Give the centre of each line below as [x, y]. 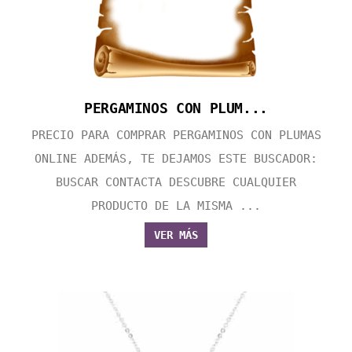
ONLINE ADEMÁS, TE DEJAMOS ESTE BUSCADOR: [176, 159]
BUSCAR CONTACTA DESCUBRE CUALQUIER [176, 183]
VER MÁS [176, 235]
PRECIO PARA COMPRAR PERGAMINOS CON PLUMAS [176, 136]
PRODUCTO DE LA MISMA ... [176, 206]
